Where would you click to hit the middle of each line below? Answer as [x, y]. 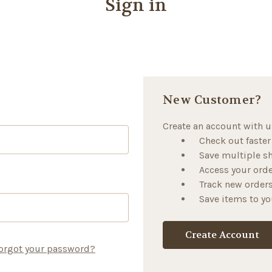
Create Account [222, 235]
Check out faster [235, 141]
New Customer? [212, 100]
